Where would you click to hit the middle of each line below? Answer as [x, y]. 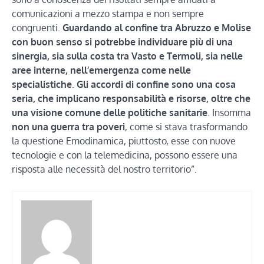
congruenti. [37, 27]
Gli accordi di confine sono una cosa [156, 84]
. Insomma [229, 112]
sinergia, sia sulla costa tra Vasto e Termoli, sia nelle [127, 56]
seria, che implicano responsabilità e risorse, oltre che [131, 98]
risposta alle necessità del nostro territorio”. [104, 169]
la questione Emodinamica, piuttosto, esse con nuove [124, 141]
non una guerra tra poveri [68, 126]
